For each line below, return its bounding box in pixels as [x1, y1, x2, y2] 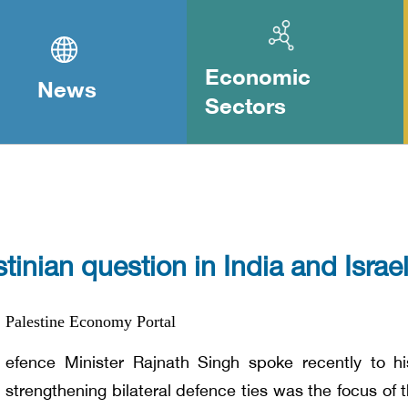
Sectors [205, 95, 287, 122]
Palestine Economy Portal [5, 311, 176, 331]
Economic [205, 66, 311, 93]
